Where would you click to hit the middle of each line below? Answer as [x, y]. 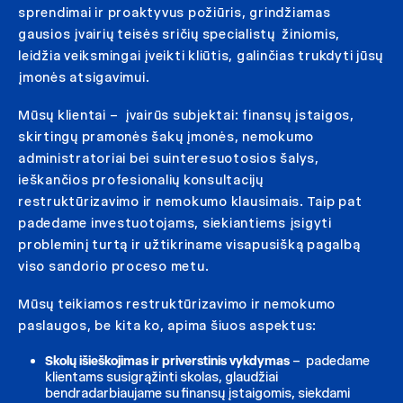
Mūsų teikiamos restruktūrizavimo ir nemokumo [177, 304]
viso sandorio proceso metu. [114, 266]
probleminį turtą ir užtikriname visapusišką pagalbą [189, 245]
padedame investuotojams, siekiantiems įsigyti [175, 223]
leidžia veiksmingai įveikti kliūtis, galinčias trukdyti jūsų [201, 56]
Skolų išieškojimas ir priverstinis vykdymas [169, 361]
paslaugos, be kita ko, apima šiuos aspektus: [167, 326]
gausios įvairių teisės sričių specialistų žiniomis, [179, 34]
